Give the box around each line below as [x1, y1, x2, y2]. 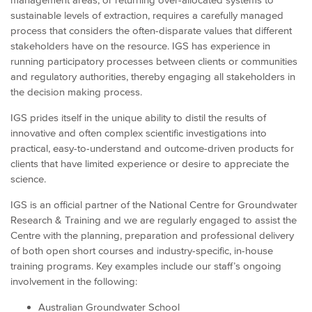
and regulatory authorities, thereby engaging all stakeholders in [10, 70, 295, 82]
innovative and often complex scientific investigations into [10, 126, 267, 139]
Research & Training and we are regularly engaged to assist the [10, 213, 297, 226]
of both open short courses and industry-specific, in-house [10, 244, 273, 256]
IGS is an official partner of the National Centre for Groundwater [10, 198, 297, 210]
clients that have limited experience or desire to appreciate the [10, 157, 289, 169]
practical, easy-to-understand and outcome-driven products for [10, 141, 294, 154]
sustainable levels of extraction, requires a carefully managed [10, 8, 283, 21]
